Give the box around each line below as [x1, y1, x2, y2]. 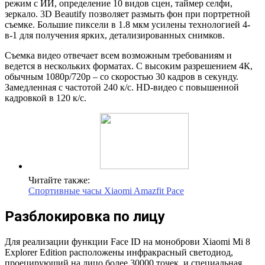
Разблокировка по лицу [5, 208, 165, 225]
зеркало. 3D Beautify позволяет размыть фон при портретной [5, 8, 250, 19]
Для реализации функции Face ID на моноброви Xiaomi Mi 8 [5, 236, 250, 247]
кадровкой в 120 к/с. [5, 92, 86, 103]
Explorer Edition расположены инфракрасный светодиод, [5, 247, 233, 257]
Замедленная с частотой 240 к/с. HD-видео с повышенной [5, 82, 239, 92]
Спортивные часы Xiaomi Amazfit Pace [28, 185, 184, 196]
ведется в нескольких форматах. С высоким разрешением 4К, [5, 60, 253, 71]
